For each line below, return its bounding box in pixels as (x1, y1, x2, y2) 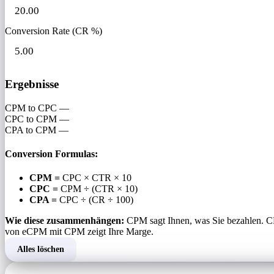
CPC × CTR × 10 (60, 172, 131, 183)
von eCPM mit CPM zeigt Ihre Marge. (5, 226, 154, 237)
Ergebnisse (5, 78, 59, 91)
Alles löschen (17, 245, 64, 254)
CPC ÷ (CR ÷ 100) (57, 194, 133, 206)
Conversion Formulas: (5, 149, 98, 160)
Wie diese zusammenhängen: (5, 215, 124, 226)
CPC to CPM (5, 113, 57, 124)
